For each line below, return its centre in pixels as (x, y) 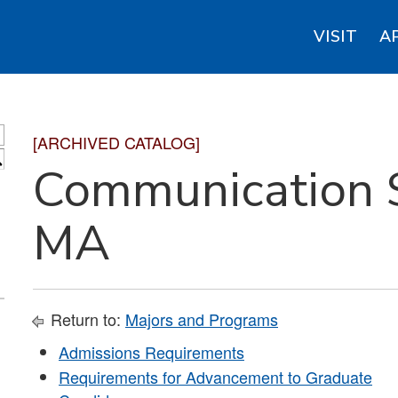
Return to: (86, 319)
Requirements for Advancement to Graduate (215, 377)
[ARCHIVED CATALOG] (116, 142)
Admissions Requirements (151, 352)
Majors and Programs (202, 319)
